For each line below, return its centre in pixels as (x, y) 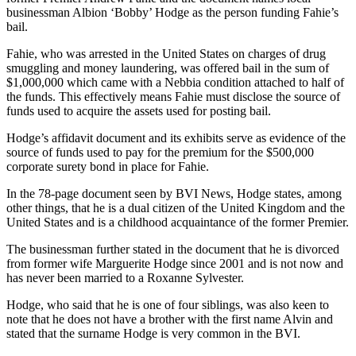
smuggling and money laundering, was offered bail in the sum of (168, 68)
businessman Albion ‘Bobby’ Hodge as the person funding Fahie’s (172, 12)
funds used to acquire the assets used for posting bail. (139, 110)
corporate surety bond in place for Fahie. (108, 166)
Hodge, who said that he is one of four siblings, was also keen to (168, 304)
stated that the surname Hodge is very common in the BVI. (153, 333)
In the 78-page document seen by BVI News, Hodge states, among (174, 193)
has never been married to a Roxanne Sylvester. (125, 277)
